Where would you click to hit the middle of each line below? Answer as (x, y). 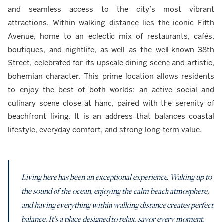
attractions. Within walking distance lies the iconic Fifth (111, 22)
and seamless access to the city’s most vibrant (111, 9)
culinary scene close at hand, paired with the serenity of (111, 103)
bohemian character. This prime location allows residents (111, 76)
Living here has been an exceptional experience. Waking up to (116, 177)
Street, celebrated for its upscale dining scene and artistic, (111, 62)
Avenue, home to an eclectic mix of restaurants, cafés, (111, 36)
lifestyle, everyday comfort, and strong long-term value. (105, 129)
